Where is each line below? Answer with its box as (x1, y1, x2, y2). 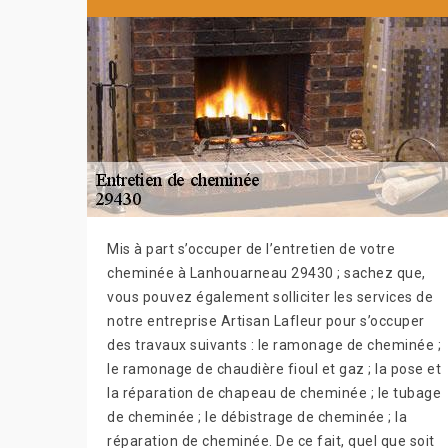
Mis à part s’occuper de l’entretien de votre (107, 240, 395, 257)
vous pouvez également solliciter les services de (107, 288, 433, 305)
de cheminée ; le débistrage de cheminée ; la (107, 408, 407, 425)
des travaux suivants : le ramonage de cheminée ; (107, 336, 441, 353)
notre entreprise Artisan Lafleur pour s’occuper (107, 312, 425, 329)
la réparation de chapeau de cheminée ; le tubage (107, 384, 441, 401)
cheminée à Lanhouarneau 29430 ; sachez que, (107, 264, 426, 281)
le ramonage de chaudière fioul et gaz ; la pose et (107, 360, 441, 377)
